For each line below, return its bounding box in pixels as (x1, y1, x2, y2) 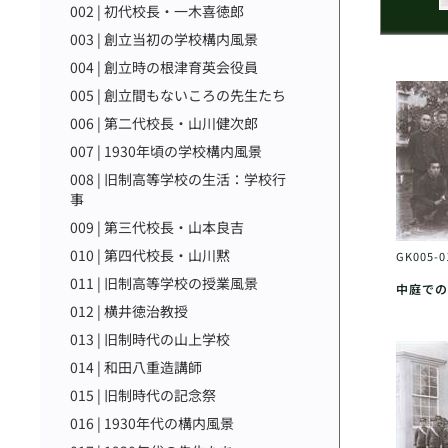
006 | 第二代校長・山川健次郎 (70, 113, 258, 133)
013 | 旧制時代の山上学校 (70, 329, 230, 349)
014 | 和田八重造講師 (70, 357, 202, 377)
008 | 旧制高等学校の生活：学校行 (70, 169, 286, 189)
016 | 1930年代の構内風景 (70, 413, 234, 433)
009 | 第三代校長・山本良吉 (70, 217, 244, 237)
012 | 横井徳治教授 (70, 301, 188, 321)
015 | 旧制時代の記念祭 (70, 385, 216, 405)
